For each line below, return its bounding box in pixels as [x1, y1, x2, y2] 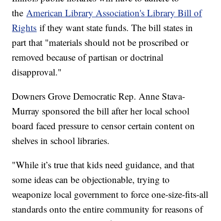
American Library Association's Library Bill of [26, 6, 202, 19]
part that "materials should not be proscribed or [12, 36, 189, 49]
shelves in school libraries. [12, 134, 110, 147]
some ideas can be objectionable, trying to [12, 173, 170, 186]
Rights [12, 21, 37, 34]
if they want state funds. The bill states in [37, 21, 193, 34]
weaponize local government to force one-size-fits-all [12, 188, 209, 201]
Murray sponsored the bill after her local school [12, 105, 190, 117]
